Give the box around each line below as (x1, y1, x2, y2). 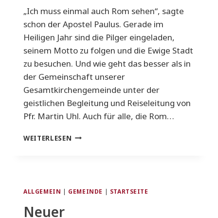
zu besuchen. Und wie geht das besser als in (23, 57, 191, 69)
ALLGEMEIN (23, 187, 61, 195)
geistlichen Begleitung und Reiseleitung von (23, 97, 191, 109)
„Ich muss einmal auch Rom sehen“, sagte (23, 5, 184, 17)
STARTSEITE (109, 187, 148, 195)
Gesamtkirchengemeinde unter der (23, 84, 160, 95)
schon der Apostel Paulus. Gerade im (23, 18, 163, 30)
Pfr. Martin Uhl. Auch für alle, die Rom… (23, 110, 174, 122)
